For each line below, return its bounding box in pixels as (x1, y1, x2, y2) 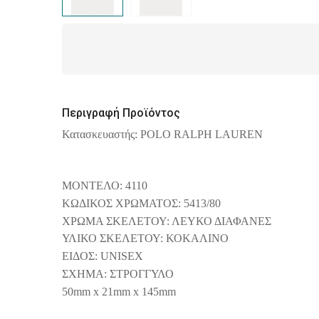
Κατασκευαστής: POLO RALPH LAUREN (62, 127, 271, 140)
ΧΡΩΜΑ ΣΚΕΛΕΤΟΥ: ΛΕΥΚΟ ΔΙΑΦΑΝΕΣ (62, 214, 271, 227)
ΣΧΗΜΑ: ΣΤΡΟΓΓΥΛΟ (62, 268, 174, 280)
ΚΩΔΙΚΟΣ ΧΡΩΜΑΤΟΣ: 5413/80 (62, 197, 226, 209)
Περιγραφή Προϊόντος (62, 105, 180, 120)
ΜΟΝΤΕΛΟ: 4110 (62, 179, 153, 192)
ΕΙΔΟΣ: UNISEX (62, 250, 143, 263)
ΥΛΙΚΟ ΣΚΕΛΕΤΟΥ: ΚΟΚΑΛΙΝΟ (62, 232, 229, 245)
